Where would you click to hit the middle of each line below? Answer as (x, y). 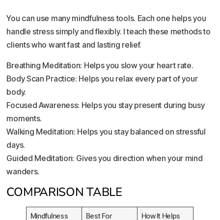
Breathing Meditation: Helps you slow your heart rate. (100, 65)
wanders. (23, 171)
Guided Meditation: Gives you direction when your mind (105, 158)
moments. (24, 118)
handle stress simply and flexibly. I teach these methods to (109, 32)
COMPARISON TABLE (64, 192)
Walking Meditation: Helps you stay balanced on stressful (106, 131)
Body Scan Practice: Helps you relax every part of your (102, 78)
